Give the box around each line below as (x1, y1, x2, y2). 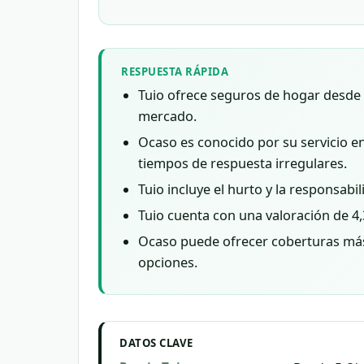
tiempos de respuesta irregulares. (138, 154, 348, 172)
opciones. (138, 253, 198, 271)
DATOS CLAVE (119, 336, 193, 350)
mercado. (138, 107, 197, 125)
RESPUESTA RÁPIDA (121, 64, 229, 79)
